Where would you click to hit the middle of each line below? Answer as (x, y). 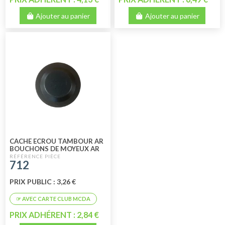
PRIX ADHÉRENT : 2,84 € (54, 215)
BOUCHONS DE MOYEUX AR (54, 148)
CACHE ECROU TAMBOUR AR (56, 141)
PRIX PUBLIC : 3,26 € (42, 182)
